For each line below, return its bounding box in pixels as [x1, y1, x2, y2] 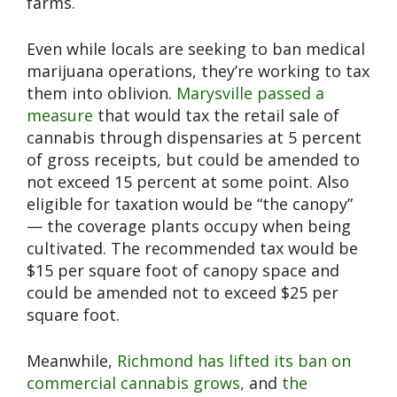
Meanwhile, [27, 350, 117, 372]
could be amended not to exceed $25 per [27, 282, 339, 304]
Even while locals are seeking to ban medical [27, 38, 365, 60]
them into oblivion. [27, 82, 176, 105]
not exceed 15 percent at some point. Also [27, 171, 349, 193]
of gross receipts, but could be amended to [27, 149, 360, 171]
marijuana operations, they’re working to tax [27, 60, 370, 82]
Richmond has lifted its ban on [117, 350, 351, 372]
